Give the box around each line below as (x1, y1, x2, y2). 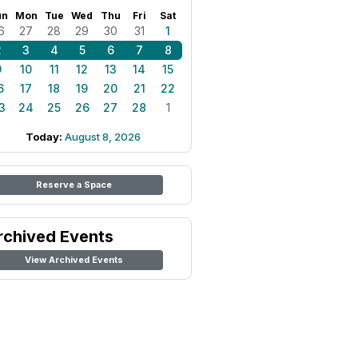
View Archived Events (24, 254, 123, 265)
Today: (26, 130, 65, 143)
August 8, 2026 (65, 130, 141, 143)
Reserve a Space (35, 179, 112, 190)
